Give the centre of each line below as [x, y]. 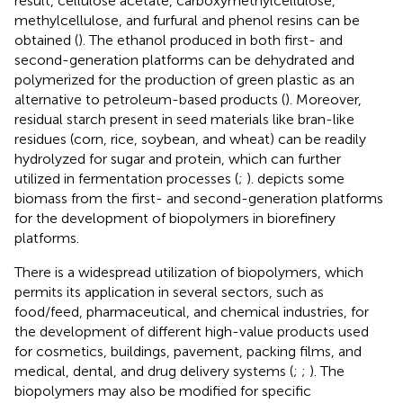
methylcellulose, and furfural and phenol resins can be [187, 21]
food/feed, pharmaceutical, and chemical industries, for [192, 312]
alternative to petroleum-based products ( [150, 100]
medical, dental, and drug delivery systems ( [154, 372]
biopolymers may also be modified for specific [163, 391]
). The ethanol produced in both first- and [210, 40]
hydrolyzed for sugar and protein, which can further [178, 159]
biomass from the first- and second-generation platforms [199, 199]
